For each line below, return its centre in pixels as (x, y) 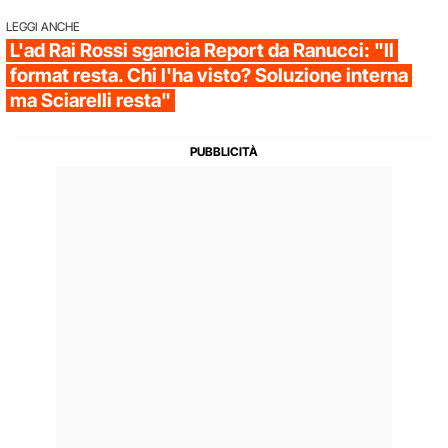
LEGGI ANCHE (43, 26)
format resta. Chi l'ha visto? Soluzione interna (209, 75)
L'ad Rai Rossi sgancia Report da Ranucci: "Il (202, 50)
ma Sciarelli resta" (90, 100)
